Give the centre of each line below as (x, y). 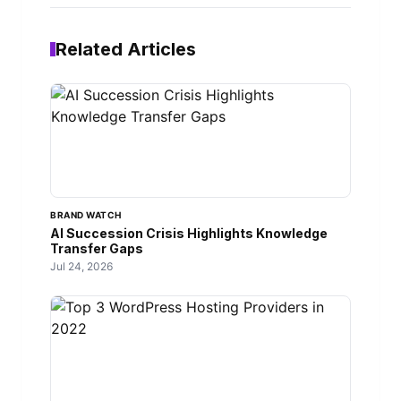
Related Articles (126, 50)
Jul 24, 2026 (81, 267)
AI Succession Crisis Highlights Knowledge (189, 234)
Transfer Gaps (97, 249)
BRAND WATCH (86, 215)
